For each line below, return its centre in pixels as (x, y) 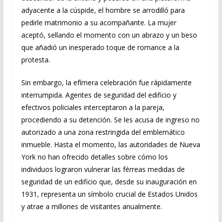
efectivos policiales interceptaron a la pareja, (93, 108)
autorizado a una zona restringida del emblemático (103, 132)
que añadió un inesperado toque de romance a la (100, 48)
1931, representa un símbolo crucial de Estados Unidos (109, 194)
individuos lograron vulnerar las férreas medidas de (103, 169)
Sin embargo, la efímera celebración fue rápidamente (106, 83)
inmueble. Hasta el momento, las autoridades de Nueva (111, 145)
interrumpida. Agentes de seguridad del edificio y (99, 95)
